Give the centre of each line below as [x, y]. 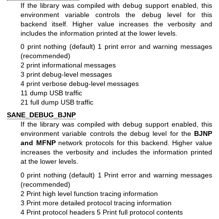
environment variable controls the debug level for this [116, 14]
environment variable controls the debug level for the [107, 134]
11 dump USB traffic [51, 93]
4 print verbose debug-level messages [80, 83]
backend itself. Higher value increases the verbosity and [116, 24]
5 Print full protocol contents [140, 212]
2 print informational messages [68, 65]
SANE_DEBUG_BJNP [41, 115]
